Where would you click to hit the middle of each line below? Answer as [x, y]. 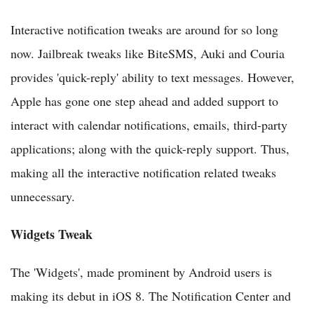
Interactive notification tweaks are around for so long [144, 30]
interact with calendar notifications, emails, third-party [149, 125]
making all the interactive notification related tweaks [143, 173]
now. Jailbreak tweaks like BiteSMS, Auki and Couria [148, 54]
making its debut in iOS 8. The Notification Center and [151, 296]
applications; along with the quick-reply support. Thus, [150, 149]
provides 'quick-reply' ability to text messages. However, [152, 77]
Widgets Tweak [52, 234]
